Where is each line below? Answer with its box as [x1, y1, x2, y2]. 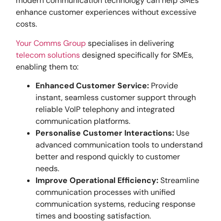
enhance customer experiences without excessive [16, 7, 197, 18]
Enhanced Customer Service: [36, 80, 149, 91]
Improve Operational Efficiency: [36, 175, 159, 185]
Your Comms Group [16, 37, 86, 48]
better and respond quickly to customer [36, 151, 181, 162]
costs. [16, 19, 37, 30]
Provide [149, 80, 179, 91]
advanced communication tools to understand [36, 139, 203, 150]
